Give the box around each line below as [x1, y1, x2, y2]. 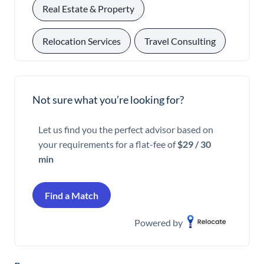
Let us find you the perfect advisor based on [38, 123, 213, 135]
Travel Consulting [144, 35, 216, 47]
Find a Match [45, 189, 98, 201]
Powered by [134, 216, 183, 228]
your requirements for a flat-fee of [38, 138, 177, 150]
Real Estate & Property [42, 2, 134, 14]
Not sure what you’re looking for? [32, 93, 184, 106]
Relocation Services [42, 35, 121, 47]
